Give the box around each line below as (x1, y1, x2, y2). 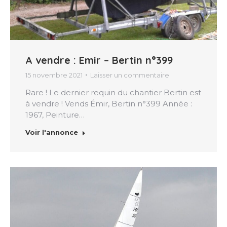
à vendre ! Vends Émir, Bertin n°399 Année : (25, 98, 192, 108)
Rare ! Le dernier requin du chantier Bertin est (25, 87, 201, 97)
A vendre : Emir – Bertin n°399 (25, 53, 173, 66)
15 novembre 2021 (25, 70, 83, 79)
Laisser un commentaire (90, 70, 169, 79)
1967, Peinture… (25, 109, 85, 120)
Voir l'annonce (25, 128, 78, 136)
